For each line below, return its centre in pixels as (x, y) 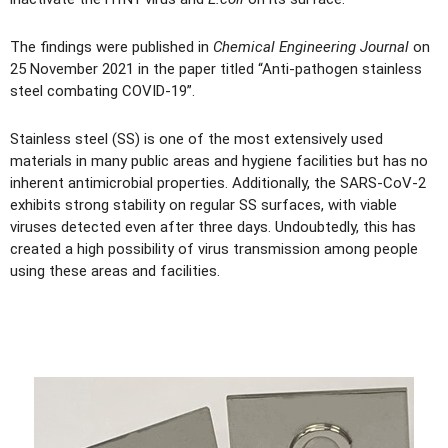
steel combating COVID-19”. (102, 91)
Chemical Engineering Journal (311, 47)
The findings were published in (111, 47)
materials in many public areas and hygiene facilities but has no (219, 161)
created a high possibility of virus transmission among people (214, 249)
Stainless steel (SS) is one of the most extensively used (196, 139)
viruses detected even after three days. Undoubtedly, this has (213, 227)
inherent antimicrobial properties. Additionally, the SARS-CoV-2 (218, 183)
